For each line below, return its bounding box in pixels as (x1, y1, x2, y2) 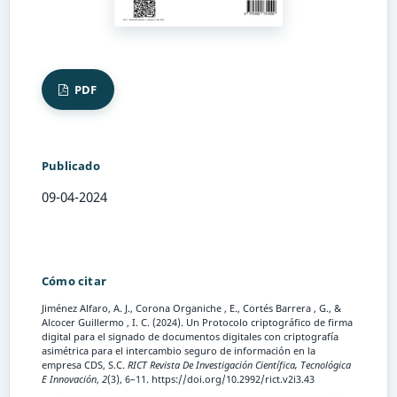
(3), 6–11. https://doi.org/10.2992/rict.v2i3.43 (107, 373, 315, 386)
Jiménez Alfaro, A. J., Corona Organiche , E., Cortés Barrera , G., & (42, 302, 341, 315)
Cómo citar (42, 273, 106, 290)
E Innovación (42, 373, 97, 386)
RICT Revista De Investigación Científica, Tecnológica (128, 359, 351, 372)
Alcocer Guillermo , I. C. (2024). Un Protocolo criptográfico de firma (42, 316, 353, 330)
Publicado (42, 158, 100, 175)
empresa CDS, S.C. (42, 359, 128, 372)
